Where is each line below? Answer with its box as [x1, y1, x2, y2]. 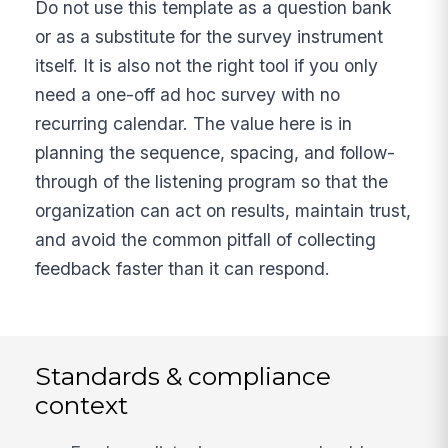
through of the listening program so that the [35, 170, 389, 192]
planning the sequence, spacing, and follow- [35, 141, 396, 163]
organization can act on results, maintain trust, [35, 199, 412, 221]
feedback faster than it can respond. [35, 257, 331, 279]
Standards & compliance [35, 360, 332, 391]
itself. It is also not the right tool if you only [35, 54, 379, 76]
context [35, 389, 129, 420]
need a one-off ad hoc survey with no [35, 83, 341, 105]
